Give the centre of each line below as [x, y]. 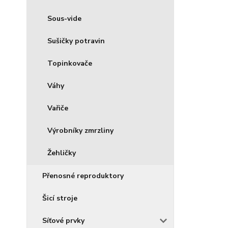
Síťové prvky [63, 221]
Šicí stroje [60, 198]
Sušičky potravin [76, 41]
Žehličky [62, 153]
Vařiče [58, 108]
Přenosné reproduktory [83, 176]
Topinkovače [70, 63]
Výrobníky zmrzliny [80, 131]
